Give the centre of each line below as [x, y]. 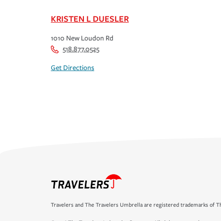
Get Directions [73, 68]
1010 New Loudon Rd [82, 38]
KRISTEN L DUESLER [90, 19]
